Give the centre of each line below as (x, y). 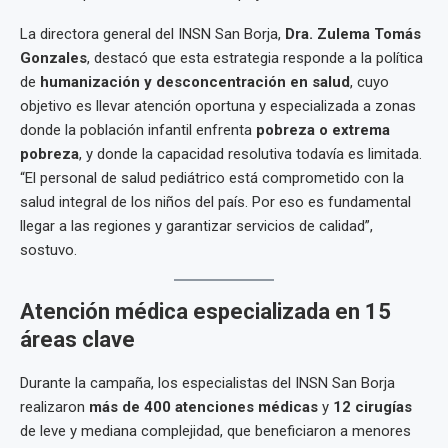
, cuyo (369, 82)
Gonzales (53, 58)
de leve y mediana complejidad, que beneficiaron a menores (215, 431)
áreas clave (77, 339)
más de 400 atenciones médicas (203, 407)
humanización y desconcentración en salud (195, 82)
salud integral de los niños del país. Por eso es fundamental (215, 202)
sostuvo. (48, 250)
